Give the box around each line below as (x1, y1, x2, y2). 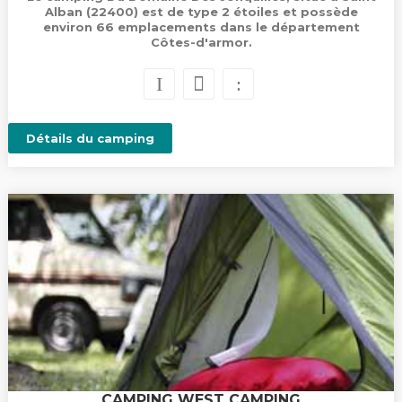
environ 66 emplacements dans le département (42, 20, 360, 34)
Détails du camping (25, 131, 154, 145)
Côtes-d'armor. (150, 35, 252, 49)
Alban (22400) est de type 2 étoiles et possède (44, 4, 358, 19)
